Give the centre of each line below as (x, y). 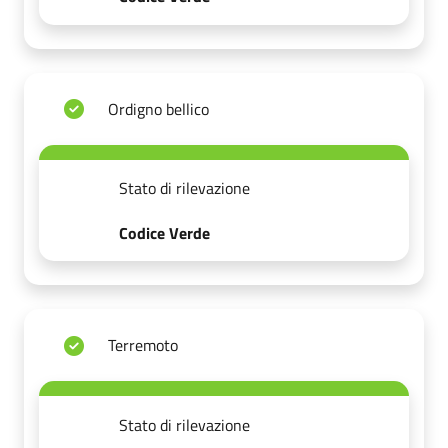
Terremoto (143, 345)
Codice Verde (164, 232)
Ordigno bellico (158, 108)
